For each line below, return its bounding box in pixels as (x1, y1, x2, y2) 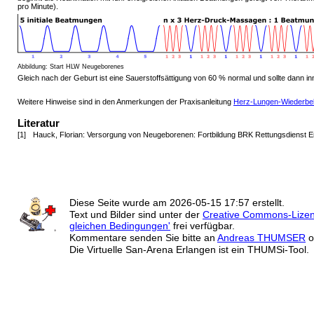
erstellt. (250, 197, 285, 209)
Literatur (18, 118, 60, 130)
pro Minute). (18, 1, 58, 11)
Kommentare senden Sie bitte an (69, 232, 217, 244)
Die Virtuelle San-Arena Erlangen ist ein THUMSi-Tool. (69, 244, 309, 256)
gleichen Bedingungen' (69, 220, 170, 232)
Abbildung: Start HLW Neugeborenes (18, 62, 124, 70)
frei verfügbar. (170, 220, 235, 232)
